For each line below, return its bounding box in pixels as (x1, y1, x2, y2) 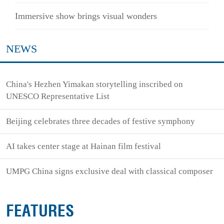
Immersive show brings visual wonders (15, 11, 157, 21)
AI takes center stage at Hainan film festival (6, 141, 161, 151)
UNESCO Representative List (6, 91, 110, 101)
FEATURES (6, 200, 74, 222)
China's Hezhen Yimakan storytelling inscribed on (6, 79, 183, 89)
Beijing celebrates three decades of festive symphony (6, 116, 195, 126)
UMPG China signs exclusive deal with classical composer (6, 166, 213, 176)
